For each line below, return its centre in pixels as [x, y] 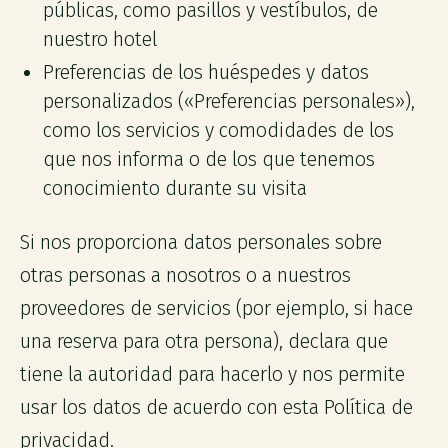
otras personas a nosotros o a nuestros [185, 276]
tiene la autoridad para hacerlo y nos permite [212, 375]
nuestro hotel [100, 39]
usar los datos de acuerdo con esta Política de [216, 408]
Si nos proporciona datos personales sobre [200, 243]
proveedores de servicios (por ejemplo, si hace [216, 309]
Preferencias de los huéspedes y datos [206, 72]
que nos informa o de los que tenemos [209, 159]
